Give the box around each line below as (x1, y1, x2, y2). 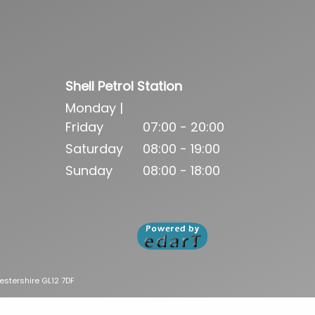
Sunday (65, 162, 112, 180)
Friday (65, 118, 103, 136)
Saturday (65, 140, 123, 158)
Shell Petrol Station (65, 77, 182, 96)
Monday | (65, 99, 123, 117)
